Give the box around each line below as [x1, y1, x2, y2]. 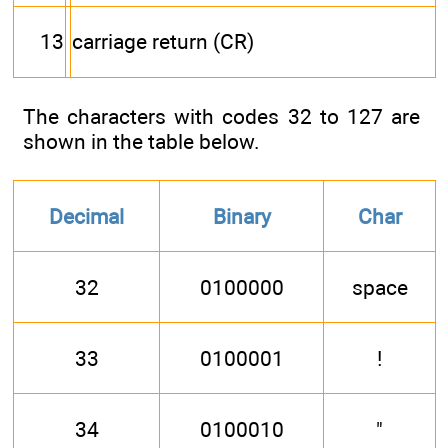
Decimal [49, 203, 124, 229]
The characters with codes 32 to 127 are [23, 104, 420, 129]
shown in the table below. [23, 129, 260, 154]
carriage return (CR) [72, 29, 254, 54]
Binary [212, 203, 271, 229]
